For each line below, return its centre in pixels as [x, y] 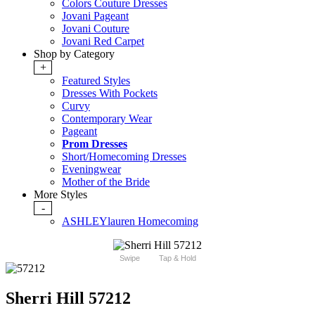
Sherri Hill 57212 [68, 298]
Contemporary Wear [107, 119]
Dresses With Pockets [110, 94]
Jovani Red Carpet [103, 41]
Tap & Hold [177, 258]
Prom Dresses [95, 144]
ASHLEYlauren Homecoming [130, 221]
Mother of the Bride [106, 182]
